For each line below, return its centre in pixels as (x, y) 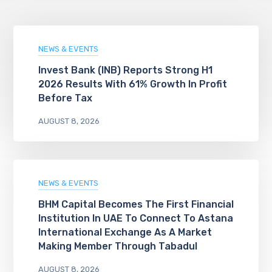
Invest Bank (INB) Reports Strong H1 (125, 70)
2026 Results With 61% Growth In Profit (132, 84)
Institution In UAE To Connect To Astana (135, 218)
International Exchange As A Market (125, 232)
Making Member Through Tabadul (117, 246)
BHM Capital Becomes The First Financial (136, 204)
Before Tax (65, 98)
